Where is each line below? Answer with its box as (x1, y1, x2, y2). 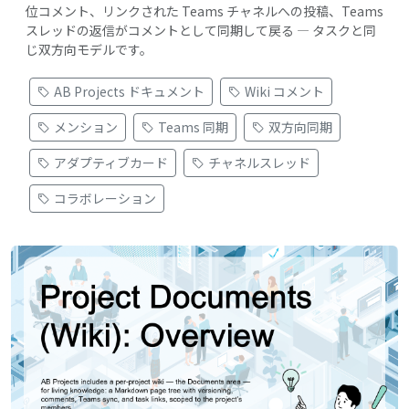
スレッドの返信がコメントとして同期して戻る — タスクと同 (26, 21, 376, 39)
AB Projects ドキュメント (54, 82, 204, 100)
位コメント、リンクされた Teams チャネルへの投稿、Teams (26, 2, 383, 20)
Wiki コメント (245, 82, 324, 100)
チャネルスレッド (208, 153, 310, 172)
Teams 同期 (158, 118, 228, 136)
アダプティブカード (54, 153, 168, 172)
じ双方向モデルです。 (26, 40, 152, 58)
